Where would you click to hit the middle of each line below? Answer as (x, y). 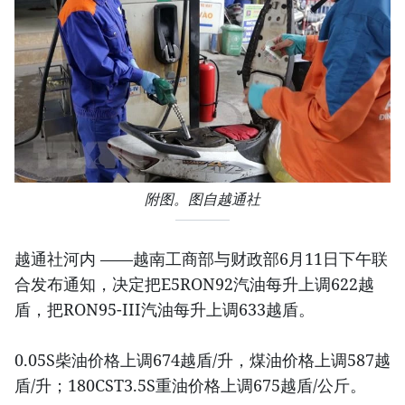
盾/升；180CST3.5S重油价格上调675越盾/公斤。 (190, 386)
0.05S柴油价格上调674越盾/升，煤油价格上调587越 (202, 360)
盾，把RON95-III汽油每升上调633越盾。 (165, 310)
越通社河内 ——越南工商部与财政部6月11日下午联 (201, 259)
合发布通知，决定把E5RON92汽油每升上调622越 (194, 284)
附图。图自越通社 (202, 200)
